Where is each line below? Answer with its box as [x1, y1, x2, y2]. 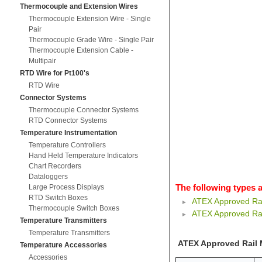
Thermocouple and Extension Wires [19, 2, 138, 11]
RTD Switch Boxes [28, 194, 88, 202]
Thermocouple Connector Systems [28, 106, 139, 114]
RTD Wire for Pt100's [19, 69, 89, 77]
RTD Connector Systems [28, 116, 107, 125]
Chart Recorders [28, 162, 81, 170]
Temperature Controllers [28, 141, 106, 149]
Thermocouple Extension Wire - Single [28, 15, 151, 23]
